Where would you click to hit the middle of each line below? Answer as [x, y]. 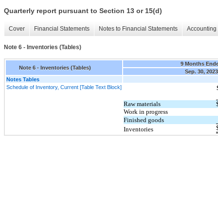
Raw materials [142, 104]
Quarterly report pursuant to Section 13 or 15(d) [83, 11]
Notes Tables [23, 79]
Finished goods [144, 120]
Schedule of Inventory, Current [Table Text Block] [64, 87]
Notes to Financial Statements [138, 29]
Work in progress [146, 111]
